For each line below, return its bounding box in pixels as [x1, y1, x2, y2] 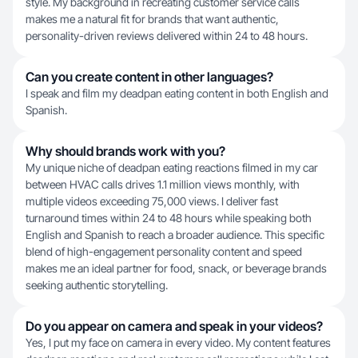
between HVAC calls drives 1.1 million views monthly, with [26, 177, 300, 191]
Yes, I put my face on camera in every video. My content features [26, 336, 331, 349]
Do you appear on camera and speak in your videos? [26, 318, 323, 334]
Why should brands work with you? [26, 143, 225, 159]
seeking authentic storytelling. [26, 278, 168, 292]
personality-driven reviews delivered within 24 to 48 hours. [26, 29, 308, 42]
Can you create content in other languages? [26, 69, 273, 85]
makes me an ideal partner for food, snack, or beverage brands [26, 261, 327, 275]
